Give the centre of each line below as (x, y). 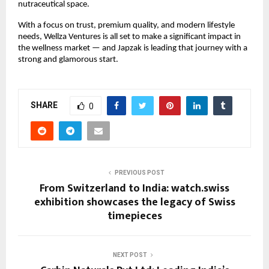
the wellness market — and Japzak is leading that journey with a (133, 48)
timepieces (134, 216)
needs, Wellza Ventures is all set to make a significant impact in (129, 37)
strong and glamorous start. (68, 59)
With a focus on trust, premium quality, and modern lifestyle (126, 25)
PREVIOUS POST (139, 172)
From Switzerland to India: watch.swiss (134, 188)
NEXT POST (130, 255)
